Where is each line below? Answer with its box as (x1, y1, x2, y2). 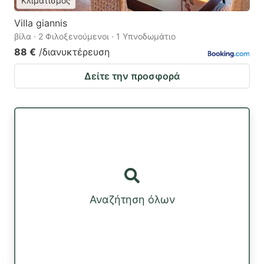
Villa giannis (14, 16, 67, 29)
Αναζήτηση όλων (89, 193, 175, 206)
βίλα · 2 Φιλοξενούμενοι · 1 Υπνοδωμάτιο (14, 31, 176, 41)
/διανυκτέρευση (39, 45, 110, 58)
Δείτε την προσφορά (84, 70, 180, 82)
